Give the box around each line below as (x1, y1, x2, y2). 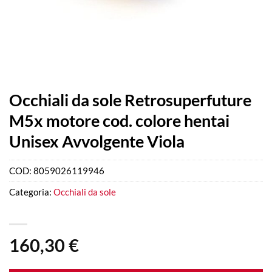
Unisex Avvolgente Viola (9, 131, 185, 151)
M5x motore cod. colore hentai (9, 110, 229, 131)
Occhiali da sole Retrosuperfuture (9, 90, 251, 110)
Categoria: (9, 186, 53, 198)
